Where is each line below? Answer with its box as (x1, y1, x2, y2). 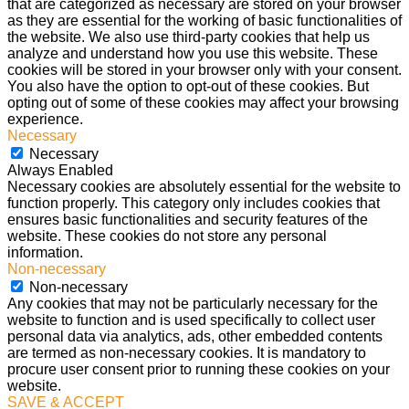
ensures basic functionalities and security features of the (7, 212, 368, 228)
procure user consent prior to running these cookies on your (7, 362, 390, 378)
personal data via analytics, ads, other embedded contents (7, 329, 383, 345)
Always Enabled (7, 163, 113, 179)
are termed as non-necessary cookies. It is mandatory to (7, 345, 366, 362)
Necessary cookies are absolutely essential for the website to (7, 179, 401, 195)
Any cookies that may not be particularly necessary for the (7, 296, 378, 312)
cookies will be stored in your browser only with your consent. (7, 62, 402, 79)
